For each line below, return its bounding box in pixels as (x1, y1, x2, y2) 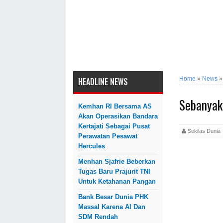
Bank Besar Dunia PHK (78, 193, 148, 201)
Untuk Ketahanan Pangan (78, 178, 156, 185)
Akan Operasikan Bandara (78, 112, 158, 120)
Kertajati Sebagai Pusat (78, 122, 150, 130)
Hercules (78, 142, 105, 150)
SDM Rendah (78, 213, 118, 221)
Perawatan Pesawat (78, 132, 137, 140)
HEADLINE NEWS (78, 76, 128, 88)
